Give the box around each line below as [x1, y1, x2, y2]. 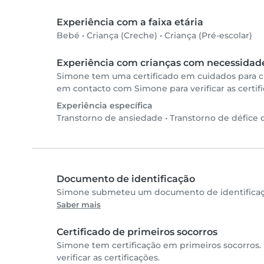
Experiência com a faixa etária [57, 16, 203, 28]
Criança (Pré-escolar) [164, 30, 252, 41]
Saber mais [57, 200, 101, 210]
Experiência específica [57, 100, 153, 111]
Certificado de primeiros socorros [57, 226, 217, 238]
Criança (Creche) [87, 30, 157, 41]
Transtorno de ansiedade [57, 113, 163, 124]
